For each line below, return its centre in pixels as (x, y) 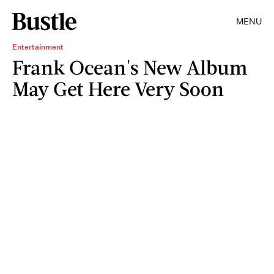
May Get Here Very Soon (118, 88)
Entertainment (38, 47)
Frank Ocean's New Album (130, 67)
